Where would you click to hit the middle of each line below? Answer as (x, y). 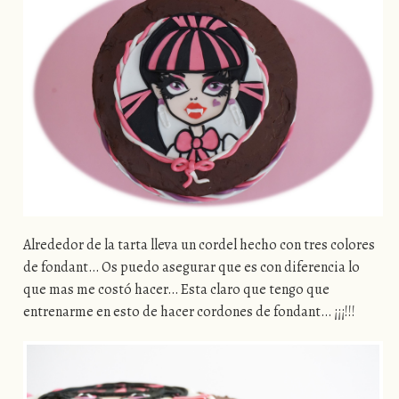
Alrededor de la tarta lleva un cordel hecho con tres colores (199, 244)
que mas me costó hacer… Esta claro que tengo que (176, 289)
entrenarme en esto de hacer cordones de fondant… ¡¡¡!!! (189, 311)
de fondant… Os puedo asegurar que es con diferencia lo (191, 267)
